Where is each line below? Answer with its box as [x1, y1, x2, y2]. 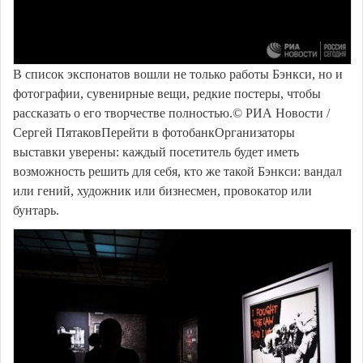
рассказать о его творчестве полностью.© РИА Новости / [13, 105, 330, 120]
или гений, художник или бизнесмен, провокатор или [13, 183, 312, 198]
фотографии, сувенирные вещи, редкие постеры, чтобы [13, 86, 321, 100]
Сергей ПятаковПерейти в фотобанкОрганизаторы [13, 125, 295, 139]
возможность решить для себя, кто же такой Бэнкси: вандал [13, 164, 342, 178]
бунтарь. [13, 203, 59, 217]
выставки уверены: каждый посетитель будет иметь [13, 144, 299, 159]
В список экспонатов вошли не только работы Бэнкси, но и [13, 66, 343, 81]
